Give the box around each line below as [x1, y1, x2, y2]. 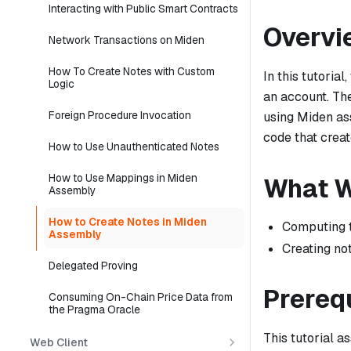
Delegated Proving [49, 259, 138, 273]
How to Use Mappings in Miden [49, 171, 197, 185]
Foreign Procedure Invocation [49, 108, 191, 122]
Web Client [30, 335, 88, 349]
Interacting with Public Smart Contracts [49, 2, 238, 16]
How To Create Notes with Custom [49, 64, 215, 78]
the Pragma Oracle [49, 302, 140, 317]
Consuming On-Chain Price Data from [49, 290, 233, 304]
